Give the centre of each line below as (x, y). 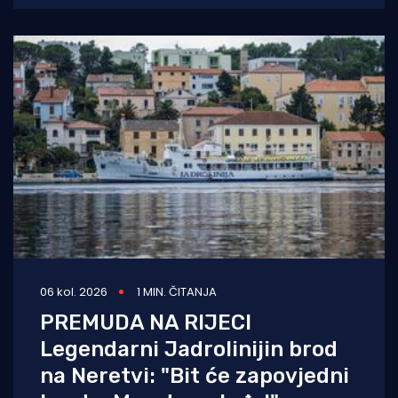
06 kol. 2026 (74, 291)
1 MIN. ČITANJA (177, 291)
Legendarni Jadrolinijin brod (189, 349)
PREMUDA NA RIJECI (146, 322)
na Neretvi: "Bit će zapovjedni (195, 375)
